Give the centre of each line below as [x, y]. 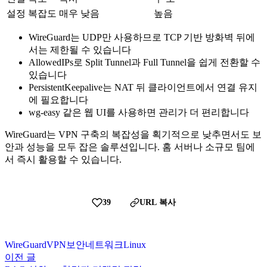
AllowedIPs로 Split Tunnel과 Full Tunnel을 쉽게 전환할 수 [145, 63]
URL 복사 [157, 203]
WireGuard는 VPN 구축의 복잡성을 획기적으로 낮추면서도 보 [133, 135]
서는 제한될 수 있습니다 [80, 50]
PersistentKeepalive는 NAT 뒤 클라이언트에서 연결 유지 [143, 88]
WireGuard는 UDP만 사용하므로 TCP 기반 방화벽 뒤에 [142, 38]
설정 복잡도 [32, 14]
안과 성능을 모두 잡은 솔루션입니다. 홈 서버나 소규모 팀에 [130, 147]
